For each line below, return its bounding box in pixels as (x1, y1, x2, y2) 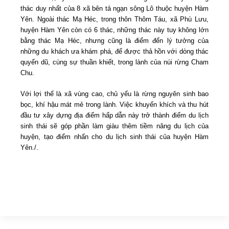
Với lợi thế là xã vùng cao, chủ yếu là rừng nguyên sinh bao (20, 89, 209, 98)
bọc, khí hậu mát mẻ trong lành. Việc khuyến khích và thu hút (20, 100, 209, 108)
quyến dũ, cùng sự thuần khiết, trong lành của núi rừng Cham (20, 58, 209, 66)
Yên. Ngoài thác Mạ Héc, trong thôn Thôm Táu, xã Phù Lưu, (20, 15, 209, 23)
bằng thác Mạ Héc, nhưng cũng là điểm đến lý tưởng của (20, 36, 209, 44)
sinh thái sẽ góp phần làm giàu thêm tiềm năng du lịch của (20, 122, 209, 130)
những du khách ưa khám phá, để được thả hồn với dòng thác (20, 47, 209, 55)
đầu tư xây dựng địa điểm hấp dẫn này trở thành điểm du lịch (20, 111, 209, 119)
